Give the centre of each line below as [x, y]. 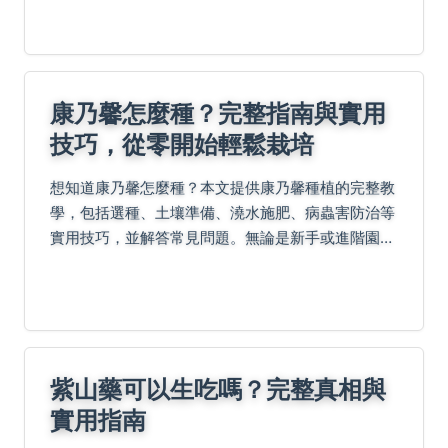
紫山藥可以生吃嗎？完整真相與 [218, 389]
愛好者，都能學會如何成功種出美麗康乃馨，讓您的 [222, 263]
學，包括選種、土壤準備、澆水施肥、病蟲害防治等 [222, 213]
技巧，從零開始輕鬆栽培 [182, 144]
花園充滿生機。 [102, 288]
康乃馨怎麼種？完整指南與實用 [218, 113]
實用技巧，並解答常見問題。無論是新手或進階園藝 [222, 238]
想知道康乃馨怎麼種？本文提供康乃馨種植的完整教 [222, 188]
